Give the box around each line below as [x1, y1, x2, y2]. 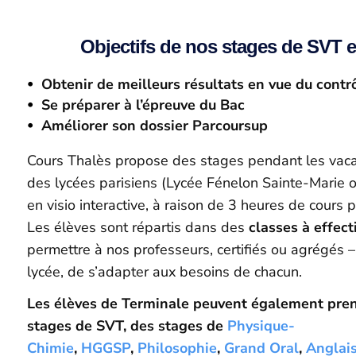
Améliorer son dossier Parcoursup [41, 115, 268, 135]
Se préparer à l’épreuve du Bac [41, 95, 245, 114]
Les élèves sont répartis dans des [26, 217, 249, 237]
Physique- [226, 315, 295, 335]
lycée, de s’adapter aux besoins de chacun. [26, 261, 302, 281]
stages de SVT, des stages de [26, 315, 227, 335]
